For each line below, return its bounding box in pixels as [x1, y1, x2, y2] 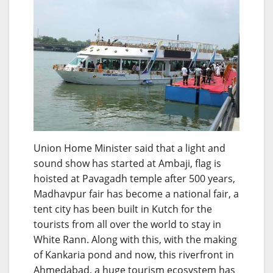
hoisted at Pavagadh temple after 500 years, [34, 171, 235, 185]
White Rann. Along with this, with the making [34, 232, 237, 246]
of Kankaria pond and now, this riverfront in [34, 247, 234, 261]
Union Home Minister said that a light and [34, 141, 225, 155]
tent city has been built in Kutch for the [34, 202, 212, 216]
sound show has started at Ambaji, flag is [34, 156, 221, 170]
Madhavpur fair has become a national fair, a [34, 186, 239, 200]
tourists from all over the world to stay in [34, 217, 221, 231]
